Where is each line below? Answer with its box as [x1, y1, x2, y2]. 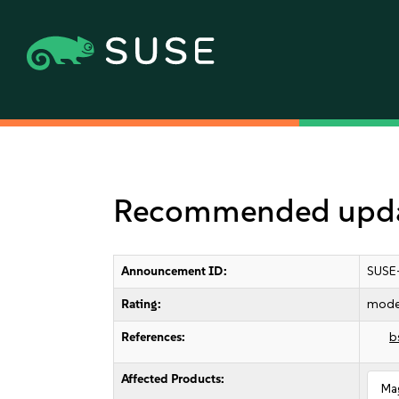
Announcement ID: [121, 264, 228, 279]
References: [121, 330, 186, 345]
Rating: [121, 297, 162, 312]
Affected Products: [121, 371, 225, 387]
